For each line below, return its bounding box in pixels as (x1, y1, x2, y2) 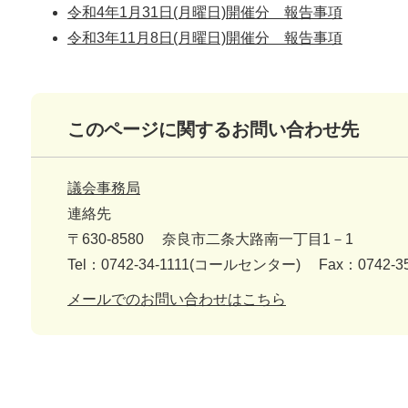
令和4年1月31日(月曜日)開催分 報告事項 (67, 5, 342, 21)
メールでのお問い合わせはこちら (67, 291, 286, 308)
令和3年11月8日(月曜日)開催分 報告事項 (67, 30, 342, 46)
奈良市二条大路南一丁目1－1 (162, 231, 353, 248)
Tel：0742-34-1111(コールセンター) (67, 257, 301, 273)
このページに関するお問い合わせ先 (67, 119, 359, 140)
